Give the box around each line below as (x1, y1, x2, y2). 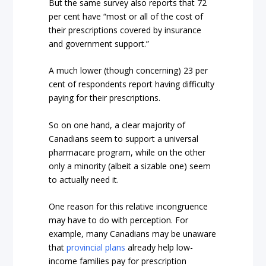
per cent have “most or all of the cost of (49, 10, 204, 22)
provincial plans (66, 241, 126, 253)
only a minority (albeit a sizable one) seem (49, 160, 211, 172)
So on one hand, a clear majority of (49, 119, 186, 131)
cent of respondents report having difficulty (49, 78, 215, 90)
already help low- (125, 241, 194, 253)
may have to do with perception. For (49, 214, 189, 226)
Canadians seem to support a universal (49, 132, 199, 144)
